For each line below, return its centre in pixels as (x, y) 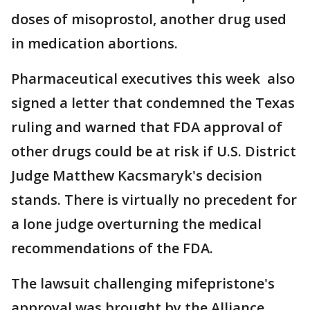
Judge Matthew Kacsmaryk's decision (137, 176)
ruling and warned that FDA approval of (147, 127)
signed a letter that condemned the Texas (153, 103)
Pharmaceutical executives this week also (153, 79)
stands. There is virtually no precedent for (154, 200)
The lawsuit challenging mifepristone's (143, 284)
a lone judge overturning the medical (136, 224)
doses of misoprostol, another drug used (149, 19)
